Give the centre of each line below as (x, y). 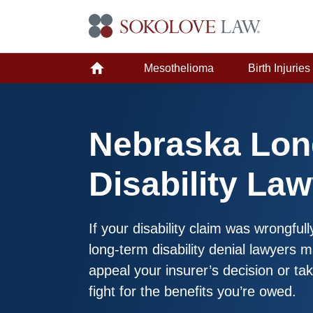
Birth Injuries (279, 68)
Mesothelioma (179, 68)
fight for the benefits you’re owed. (192, 291)
